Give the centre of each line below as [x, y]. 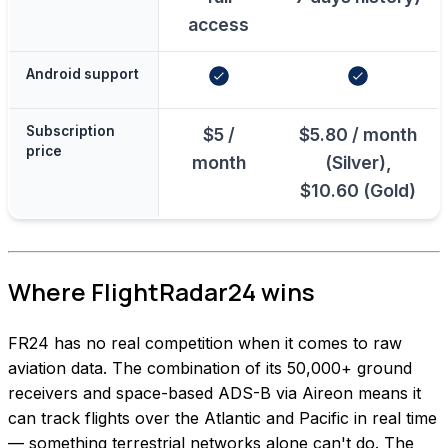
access [218, 24]
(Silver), [358, 162]
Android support [82, 73]
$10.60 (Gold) [358, 190]
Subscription [70, 130]
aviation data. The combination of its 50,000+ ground [210, 367]
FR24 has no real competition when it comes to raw [205, 342]
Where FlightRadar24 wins [161, 291]
